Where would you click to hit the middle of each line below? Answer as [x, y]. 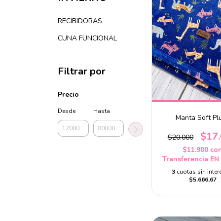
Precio [68, 94]
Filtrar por [82, 71]
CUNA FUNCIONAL [87, 38]
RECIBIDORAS [80, 21]
